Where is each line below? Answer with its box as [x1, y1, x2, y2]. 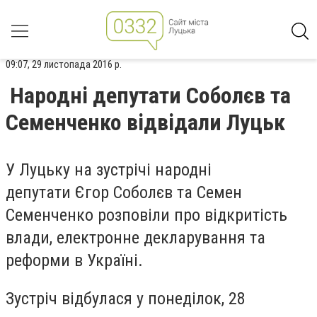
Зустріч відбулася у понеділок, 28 [6, 288, 246, 309]
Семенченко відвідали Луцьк [6, 109, 285, 136]
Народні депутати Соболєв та [10, 82, 291, 109]
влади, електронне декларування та [6, 228, 265, 248]
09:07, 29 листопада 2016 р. [6, 58, 122, 71]
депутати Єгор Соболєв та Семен [6, 183, 242, 202]
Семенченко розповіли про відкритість [6, 205, 287, 225]
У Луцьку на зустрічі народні [6, 160, 212, 180]
